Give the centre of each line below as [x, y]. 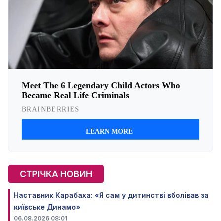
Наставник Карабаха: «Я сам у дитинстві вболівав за [111, 195]
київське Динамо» [47, 207]
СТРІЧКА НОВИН [56, 174]
